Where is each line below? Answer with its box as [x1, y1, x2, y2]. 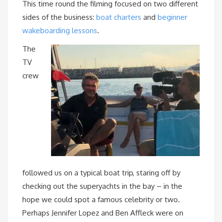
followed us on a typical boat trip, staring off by [22, 168, 180, 178]
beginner [158, 12, 187, 22]
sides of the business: [22, 12, 96, 22]
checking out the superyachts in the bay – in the [22, 181, 182, 191]
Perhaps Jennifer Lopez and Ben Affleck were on [22, 208, 183, 218]
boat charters [96, 12, 141, 22]
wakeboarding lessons [22, 26, 97, 36]
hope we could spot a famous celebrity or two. [22, 195, 180, 205]
